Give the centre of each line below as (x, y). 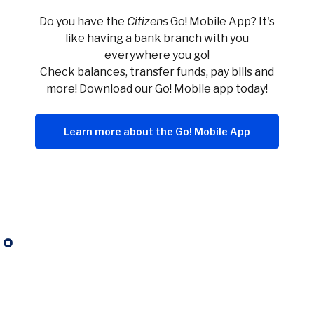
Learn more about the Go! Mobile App (157, 131)
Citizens (148, 21)
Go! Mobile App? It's (221, 21)
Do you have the (83, 21)
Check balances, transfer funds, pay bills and (157, 72)
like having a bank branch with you (157, 38)
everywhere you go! (157, 55)
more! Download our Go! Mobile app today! (157, 89)
